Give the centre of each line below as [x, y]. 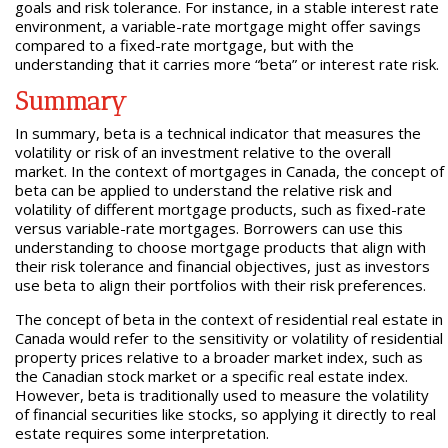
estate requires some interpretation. [141, 433]
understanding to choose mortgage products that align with [220, 247]
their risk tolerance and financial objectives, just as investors [222, 266]
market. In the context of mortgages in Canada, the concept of [229, 171]
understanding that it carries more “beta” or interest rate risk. [226, 64]
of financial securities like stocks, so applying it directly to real [225, 414]
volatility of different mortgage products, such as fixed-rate [220, 209]
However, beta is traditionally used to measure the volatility [221, 395]
